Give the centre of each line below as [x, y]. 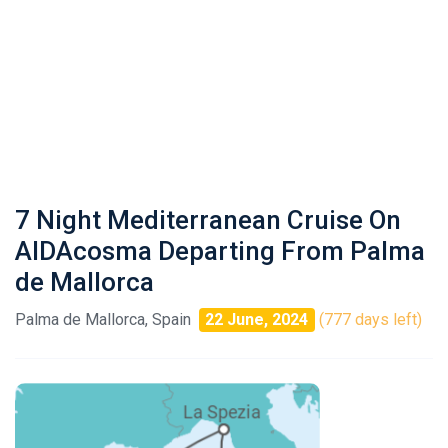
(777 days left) [370, 319]
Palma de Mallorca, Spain [103, 319]
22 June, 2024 [257, 319]
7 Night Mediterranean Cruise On [208, 220]
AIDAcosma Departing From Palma [220, 251]
